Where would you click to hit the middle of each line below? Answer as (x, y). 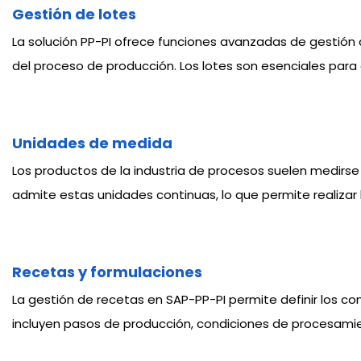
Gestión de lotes (74, 15)
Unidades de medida (92, 143)
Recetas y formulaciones (107, 272)
